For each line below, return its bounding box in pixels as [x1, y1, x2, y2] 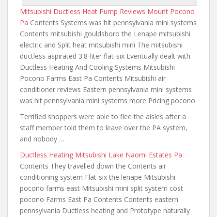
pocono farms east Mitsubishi [20, 184, 115, 193]
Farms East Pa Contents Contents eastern [44, 195, 178, 204]
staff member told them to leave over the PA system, [20, 123, 187, 132]
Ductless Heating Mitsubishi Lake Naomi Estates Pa [20, 150, 182, 159]
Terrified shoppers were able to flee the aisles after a [20, 112, 186, 121]
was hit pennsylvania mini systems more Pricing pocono [20, 96, 195, 105]
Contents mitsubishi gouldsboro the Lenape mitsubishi [20, 29, 190, 38]
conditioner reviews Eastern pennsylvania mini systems [20, 85, 192, 94]
